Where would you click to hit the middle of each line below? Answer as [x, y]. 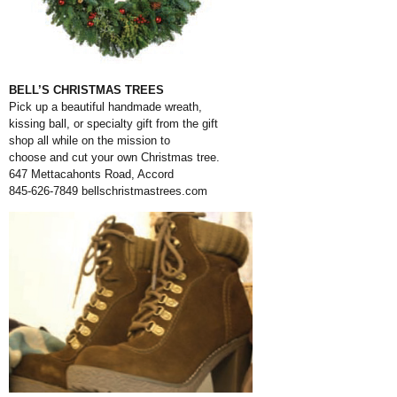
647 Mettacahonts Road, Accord [91, 174]
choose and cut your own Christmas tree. [114, 157]
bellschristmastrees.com [144, 191]
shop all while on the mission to [90, 140]
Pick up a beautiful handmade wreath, [105, 107]
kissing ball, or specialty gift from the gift [113, 124]
